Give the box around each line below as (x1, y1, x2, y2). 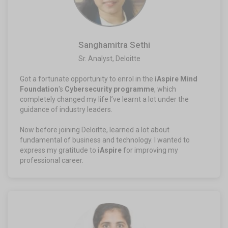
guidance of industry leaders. (20, 105, 112, 113)
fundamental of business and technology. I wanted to (20, 135, 190, 144)
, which (154, 84, 176, 93)
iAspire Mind (155, 74, 197, 83)
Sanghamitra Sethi (78, 39, 150, 50)
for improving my (122, 146, 178, 154)
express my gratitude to (20, 146, 96, 154)
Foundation (20, 84, 59, 93)
